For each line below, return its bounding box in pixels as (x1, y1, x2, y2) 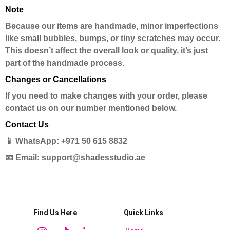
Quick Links (124, 208, 163, 217)
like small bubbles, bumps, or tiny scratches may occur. (5, 34, 220, 43)
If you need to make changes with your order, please (5, 91, 207, 100)
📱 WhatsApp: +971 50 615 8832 (5, 137, 127, 145)
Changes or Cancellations (5, 75, 106, 84)
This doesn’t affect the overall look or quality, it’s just (5, 46, 208, 55)
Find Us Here (33, 208, 77, 217)
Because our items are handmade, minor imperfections (5, 22, 218, 30)
